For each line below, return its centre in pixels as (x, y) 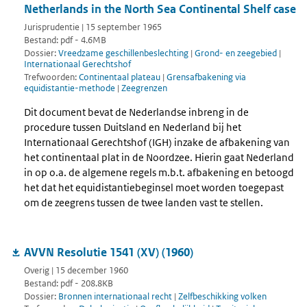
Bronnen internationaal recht (115, 296)
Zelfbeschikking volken (222, 296)
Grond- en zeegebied (236, 53)
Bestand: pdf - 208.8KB (69, 283)
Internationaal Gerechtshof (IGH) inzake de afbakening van (157, 142)
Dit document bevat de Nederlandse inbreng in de (136, 112)
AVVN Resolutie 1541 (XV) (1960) (109, 252)
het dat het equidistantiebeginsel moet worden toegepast (154, 187)
